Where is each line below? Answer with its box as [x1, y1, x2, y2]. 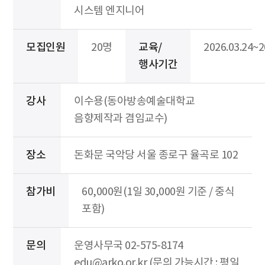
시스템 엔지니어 [74, 4, 144, 17]
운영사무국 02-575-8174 [74, 239, 183, 252]
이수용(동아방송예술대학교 [74, 95, 195, 108]
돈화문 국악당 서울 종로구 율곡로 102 [74, 148, 238, 161]
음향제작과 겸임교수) [74, 112, 167, 125]
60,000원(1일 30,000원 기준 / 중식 [82, 185, 234, 198]
